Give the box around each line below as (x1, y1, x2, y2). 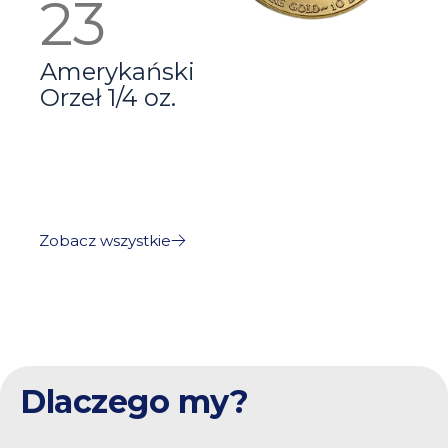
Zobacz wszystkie (39, 230, 172, 250)
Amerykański (40, 56, 195, 86)
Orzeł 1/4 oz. (40, 82, 176, 112)
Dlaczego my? (20, 381, 248, 421)
